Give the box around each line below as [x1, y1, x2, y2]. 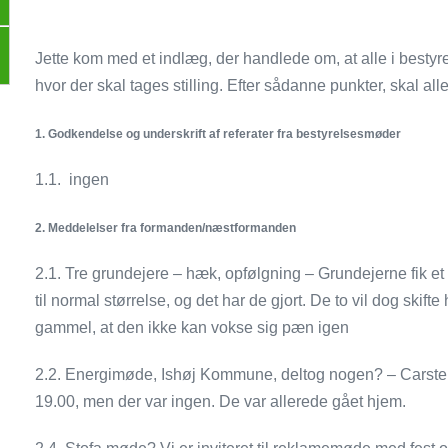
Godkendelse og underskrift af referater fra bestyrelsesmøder [48, 127, 402, 141]
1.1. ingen [35, 171, 110, 188]
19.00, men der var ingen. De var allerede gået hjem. [35, 393, 407, 410]
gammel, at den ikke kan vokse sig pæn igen [35, 319, 350, 336]
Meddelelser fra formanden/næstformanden [48, 221, 297, 235]
